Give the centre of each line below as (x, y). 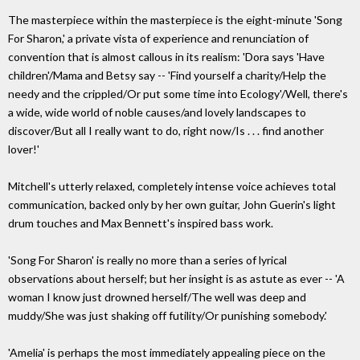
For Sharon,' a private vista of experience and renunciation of (158, 39)
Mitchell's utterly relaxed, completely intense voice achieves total (172, 186)
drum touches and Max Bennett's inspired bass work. (141, 223)
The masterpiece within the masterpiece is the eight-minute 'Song (175, 20)
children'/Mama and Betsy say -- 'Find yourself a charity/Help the (167, 76)
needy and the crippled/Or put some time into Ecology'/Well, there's (178, 94)
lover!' (24, 149)
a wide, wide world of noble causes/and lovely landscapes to (157, 112)
